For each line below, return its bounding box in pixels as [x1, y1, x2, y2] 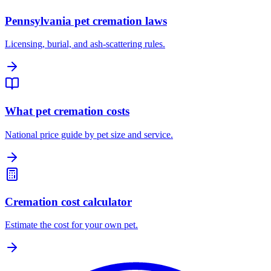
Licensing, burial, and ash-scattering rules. [5, 39, 165, 50]
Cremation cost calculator [5, 195, 132, 208]
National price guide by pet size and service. [5, 129, 173, 140]
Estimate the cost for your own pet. [5, 220, 138, 230]
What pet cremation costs [5, 105, 129, 118]
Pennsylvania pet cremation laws [5, 14, 167, 27]
